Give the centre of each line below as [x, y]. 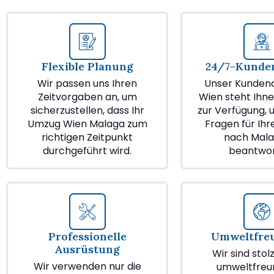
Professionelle [87, 237]
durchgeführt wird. [87, 151]
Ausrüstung [87, 250]
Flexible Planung [87, 67]
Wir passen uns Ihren [87, 84]
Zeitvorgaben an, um [87, 97]
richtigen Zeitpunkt [87, 138]
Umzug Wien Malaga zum [87, 124]
